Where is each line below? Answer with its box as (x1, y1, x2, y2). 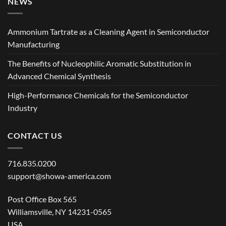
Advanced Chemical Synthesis (8, 71, 111, 81)
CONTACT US (8, 131, 63, 141)
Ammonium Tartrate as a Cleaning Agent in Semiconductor (8, 27, 209, 37)
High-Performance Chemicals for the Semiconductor (8, 90, 188, 100)
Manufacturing (8, 39, 60, 49)
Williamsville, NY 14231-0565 (8, 206, 111, 216)
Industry (8, 103, 37, 113)
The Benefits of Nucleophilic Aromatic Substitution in (8, 59, 191, 69)
